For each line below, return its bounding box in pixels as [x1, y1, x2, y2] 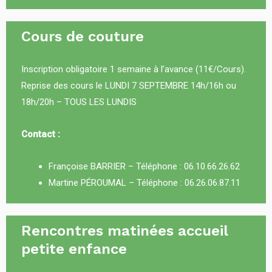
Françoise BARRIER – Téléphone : [49, 161, 184, 172]
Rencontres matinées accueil [21, 222, 228, 239]
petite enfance [21, 240, 127, 257]
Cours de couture [21, 28, 144, 45]
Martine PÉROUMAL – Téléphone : [49, 177, 185, 188]
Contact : [21, 129, 60, 140]
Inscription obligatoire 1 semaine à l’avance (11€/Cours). [21, 64, 246, 75]
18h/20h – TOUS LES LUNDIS [21, 97, 137, 107]
